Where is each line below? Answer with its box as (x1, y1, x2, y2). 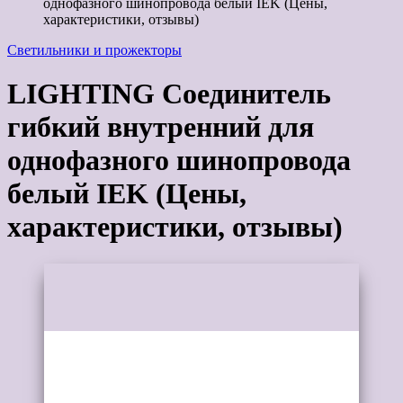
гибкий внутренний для (7, 111, 314, 144)
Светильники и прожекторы (7, 41, 182, 58)
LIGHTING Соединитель (7, 77, 331, 111)
